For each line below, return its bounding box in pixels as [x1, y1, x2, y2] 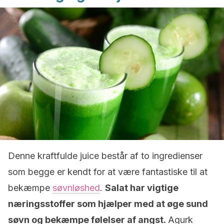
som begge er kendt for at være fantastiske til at [8, 166, 207, 177]
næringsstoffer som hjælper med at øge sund [8, 198, 208, 209]
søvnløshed [52, 182, 100, 193]
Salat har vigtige [105, 182, 178, 193]
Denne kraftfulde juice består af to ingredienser [8, 150, 202, 161]
